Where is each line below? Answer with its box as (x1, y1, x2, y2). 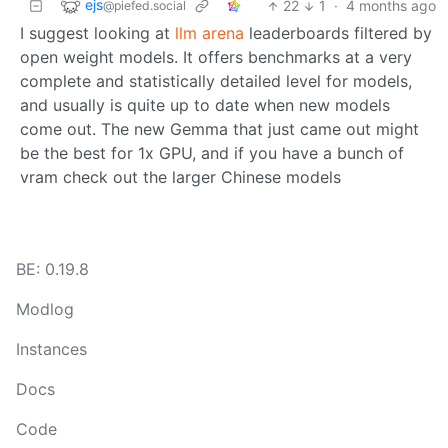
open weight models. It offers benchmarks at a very (20, 47, 412, 68)
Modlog (16, 299, 74, 320)
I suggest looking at (20, 23, 175, 44)
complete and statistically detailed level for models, (20, 71, 412, 92)
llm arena (175, 23, 244, 44)
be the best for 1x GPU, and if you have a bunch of (20, 143, 404, 164)
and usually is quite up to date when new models (20, 95, 390, 116)
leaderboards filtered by (244, 23, 432, 44)
